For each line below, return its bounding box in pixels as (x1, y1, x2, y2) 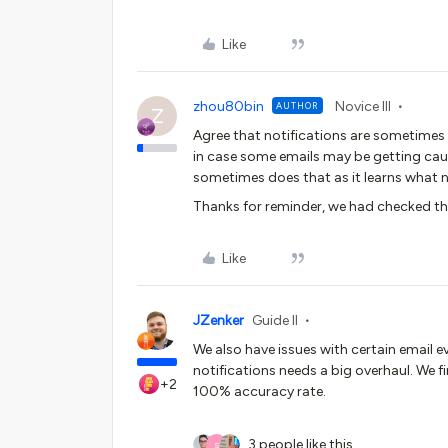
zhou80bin (193, 98, 264, 115)
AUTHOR (276, 100, 319, 111)
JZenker (193, 312, 244, 329)
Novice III (335, 98, 391, 115)
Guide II (252, 312, 298, 329)
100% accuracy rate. (193, 383, 326, 400)
